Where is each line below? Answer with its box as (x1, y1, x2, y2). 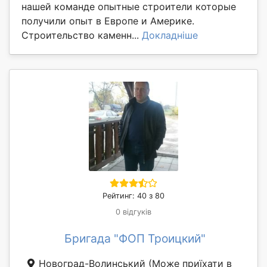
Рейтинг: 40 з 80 (103, 191, 164, 200)
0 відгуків (116, 207, 151, 216)
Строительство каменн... (21, 29, 142, 41)
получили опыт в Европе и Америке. (21, 14, 194, 27)
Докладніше (142, 29, 198, 41)
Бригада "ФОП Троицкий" (64, 231, 206, 246)
